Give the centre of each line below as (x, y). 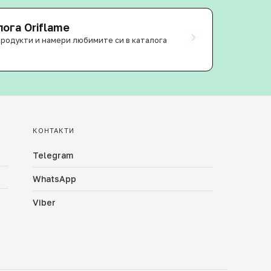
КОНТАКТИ (54, 130)
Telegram (53, 155)
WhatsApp (55, 179)
